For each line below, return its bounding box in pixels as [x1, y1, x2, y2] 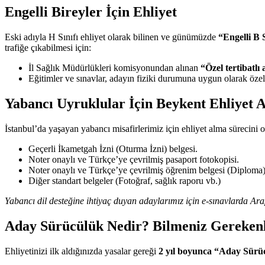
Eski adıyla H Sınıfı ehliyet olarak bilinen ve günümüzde [5, 32, 218, 43]
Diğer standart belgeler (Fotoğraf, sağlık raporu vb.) [28, 175, 221, 186]
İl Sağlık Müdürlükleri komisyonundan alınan [28, 63, 201, 73]
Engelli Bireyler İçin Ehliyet [5, 4, 177, 20]
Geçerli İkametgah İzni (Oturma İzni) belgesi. [28, 143, 198, 154]
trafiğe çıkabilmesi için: [5, 43, 91, 53]
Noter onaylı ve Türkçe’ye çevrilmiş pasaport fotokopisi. [28, 154, 239, 164]
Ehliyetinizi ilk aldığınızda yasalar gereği [5, 245, 159, 256]
